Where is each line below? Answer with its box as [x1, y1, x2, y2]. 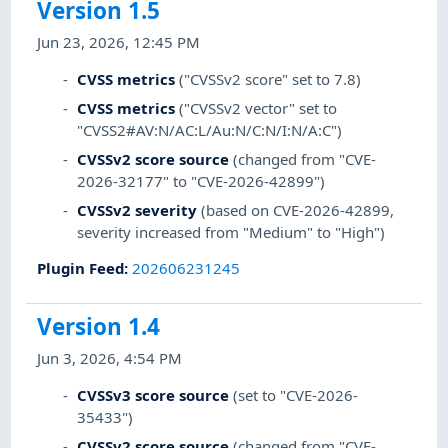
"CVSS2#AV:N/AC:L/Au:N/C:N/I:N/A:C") [77, 119, 343, 140]
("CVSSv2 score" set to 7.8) [179, 68, 362, 89]
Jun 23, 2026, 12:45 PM [37, 32, 201, 53]
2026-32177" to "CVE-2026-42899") [77, 170, 326, 191]
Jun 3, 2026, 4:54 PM [37, 348, 183, 369]
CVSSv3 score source [77, 384, 230, 405]
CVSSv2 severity [77, 199, 198, 220]
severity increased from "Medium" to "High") [77, 221, 386, 242]
